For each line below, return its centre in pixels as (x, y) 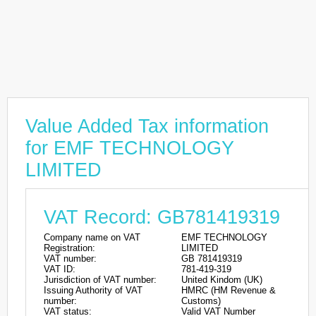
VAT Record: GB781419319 (162, 217)
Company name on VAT (92, 237)
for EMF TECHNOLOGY (130, 148)
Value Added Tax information (147, 126)
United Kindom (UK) (222, 280)
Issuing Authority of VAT (93, 290)
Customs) (201, 301)
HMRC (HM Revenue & (229, 290)
